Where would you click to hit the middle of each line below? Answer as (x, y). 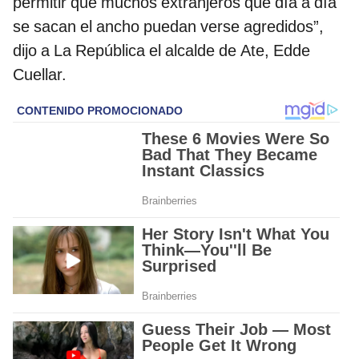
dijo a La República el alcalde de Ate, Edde (161, 50)
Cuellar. (40, 74)
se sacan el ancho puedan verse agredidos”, (168, 26)
